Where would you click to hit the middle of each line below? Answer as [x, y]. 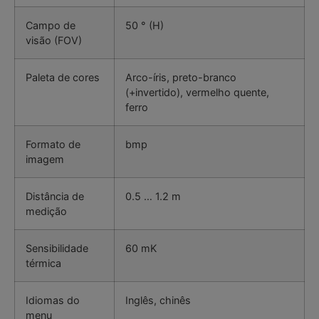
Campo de [51, 26]
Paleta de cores [63, 78]
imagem [45, 159]
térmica [43, 263]
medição [46, 211]
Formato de [53, 145]
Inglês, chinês [158, 300]
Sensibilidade [57, 249]
